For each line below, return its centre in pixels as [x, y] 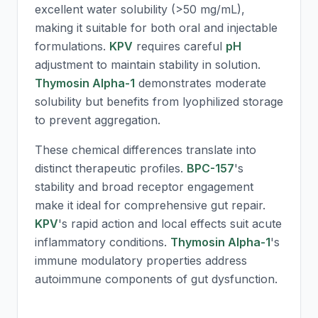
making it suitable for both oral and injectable [156, 28]
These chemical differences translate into [146, 150]
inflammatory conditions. [103, 242]
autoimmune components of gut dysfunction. [156, 279]
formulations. [72, 46]
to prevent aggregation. [98, 120]
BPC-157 [210, 168]
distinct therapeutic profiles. [111, 168]
